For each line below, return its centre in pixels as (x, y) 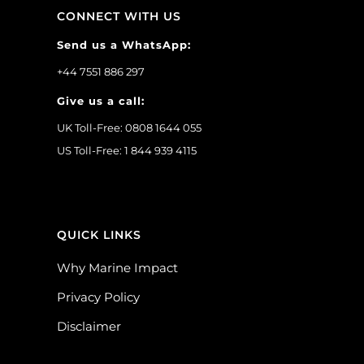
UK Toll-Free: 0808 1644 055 (129, 128)
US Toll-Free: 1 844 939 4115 (127, 150)
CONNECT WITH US (119, 16)
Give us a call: (101, 101)
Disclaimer (89, 326)
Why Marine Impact (117, 268)
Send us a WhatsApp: (124, 45)
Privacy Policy (98, 297)
